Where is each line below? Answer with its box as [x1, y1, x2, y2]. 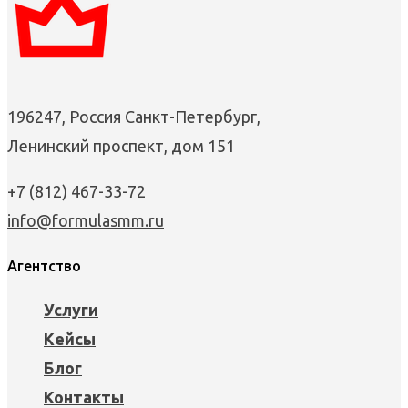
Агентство [7, 258, 81, 275]
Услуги [44, 301, 98, 320]
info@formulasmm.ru [7, 211, 164, 230]
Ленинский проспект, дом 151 [7, 137, 235, 156]
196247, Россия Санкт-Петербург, [7, 107, 260, 127]
